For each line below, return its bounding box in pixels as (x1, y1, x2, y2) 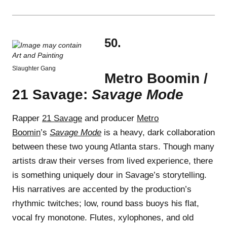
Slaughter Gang (12, 64, 56, 72)
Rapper (12, 113, 42, 123)
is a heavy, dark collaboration (101, 127, 215, 137)
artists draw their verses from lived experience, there (12, 156, 213, 166)
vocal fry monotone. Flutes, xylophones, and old (12, 212, 194, 222)
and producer (82, 113, 137, 123)
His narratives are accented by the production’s (12, 184, 192, 194)
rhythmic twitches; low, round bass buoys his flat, (12, 198, 199, 208)
